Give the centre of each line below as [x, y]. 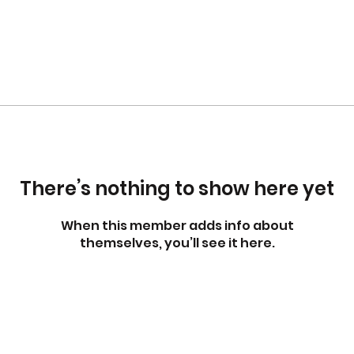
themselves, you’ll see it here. [177, 243]
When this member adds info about [177, 226]
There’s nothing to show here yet [177, 188]
